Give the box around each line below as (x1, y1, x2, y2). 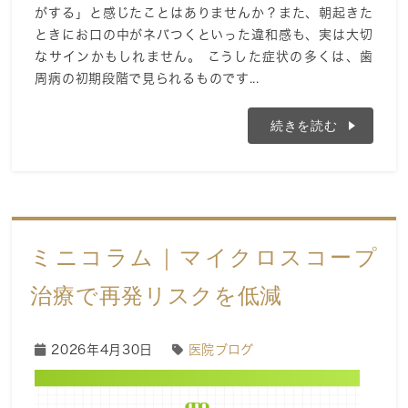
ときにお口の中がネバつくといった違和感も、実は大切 (35, 28, 373, 42)
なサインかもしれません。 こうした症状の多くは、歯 (35, 50, 373, 64)
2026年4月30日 (51, 343, 154, 357)
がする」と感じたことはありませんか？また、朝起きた (35, 6, 373, 20)
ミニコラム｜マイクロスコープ (30, 245, 378, 270)
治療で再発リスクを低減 (30, 283, 283, 309)
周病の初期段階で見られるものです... (35, 72, 260, 86)
